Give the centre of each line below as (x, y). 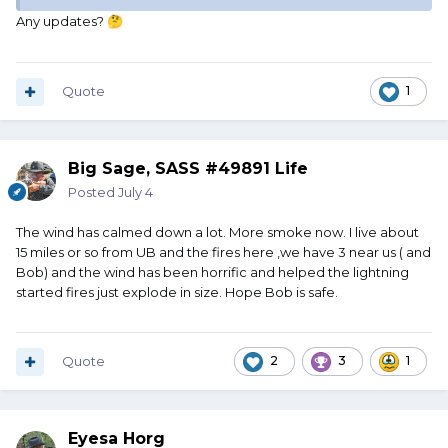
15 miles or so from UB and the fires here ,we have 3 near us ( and (223, 252)
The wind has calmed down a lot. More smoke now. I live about (217, 232)
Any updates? (61, 21)
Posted (93, 192)
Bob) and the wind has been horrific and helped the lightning (212, 272)
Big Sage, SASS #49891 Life (188, 169)
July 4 (135, 192)
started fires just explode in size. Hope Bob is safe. (177, 292)
